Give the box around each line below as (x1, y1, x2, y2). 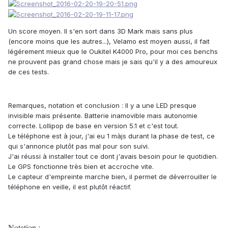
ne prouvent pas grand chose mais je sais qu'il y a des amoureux (8, 58, 217, 66)
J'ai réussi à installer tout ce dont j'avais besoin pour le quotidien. (8, 152, 218, 161)
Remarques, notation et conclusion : (8, 101, 123, 110)
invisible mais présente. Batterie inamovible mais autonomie (8, 111, 197, 120)
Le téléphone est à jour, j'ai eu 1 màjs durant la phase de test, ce (8, 132, 215, 140)
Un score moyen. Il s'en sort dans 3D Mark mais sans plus (8, 27, 193, 36)
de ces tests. (8, 68, 49, 76)
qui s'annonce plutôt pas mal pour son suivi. (8, 142, 149, 151)
